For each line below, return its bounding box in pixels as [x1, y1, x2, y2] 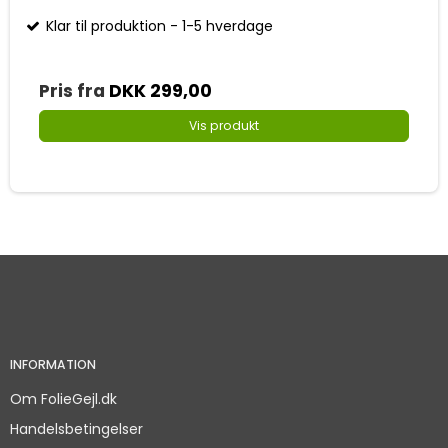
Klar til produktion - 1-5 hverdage [42, 15, 273, 36]
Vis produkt [189, 116, 259, 134]
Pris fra [39, 78, 109, 103]
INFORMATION [10, 356, 96, 374]
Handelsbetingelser [10, 418, 143, 439]
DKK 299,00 [109, 78, 212, 103]
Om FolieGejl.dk [10, 388, 117, 409]
